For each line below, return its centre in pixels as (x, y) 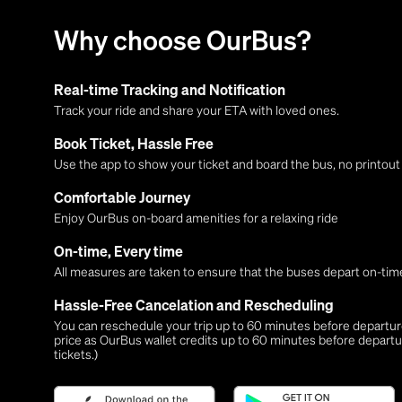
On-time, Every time (118, 253)
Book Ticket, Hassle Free (134, 145)
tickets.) (76, 354)
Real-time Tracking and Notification (170, 92)
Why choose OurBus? (182, 43)
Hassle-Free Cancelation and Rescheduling (194, 307)
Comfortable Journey (122, 199)
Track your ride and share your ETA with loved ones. (197, 109)
